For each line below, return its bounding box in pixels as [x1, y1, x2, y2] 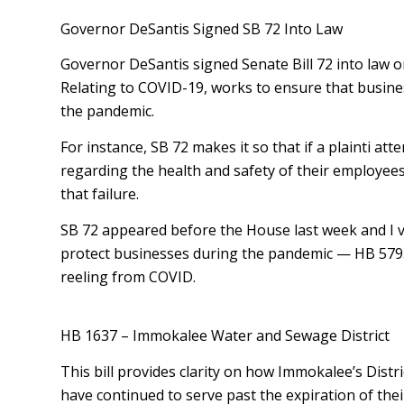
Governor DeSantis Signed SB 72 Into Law [60, 18, 343, 39]
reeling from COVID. [60, 266, 196, 287]
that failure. [60, 183, 139, 204]
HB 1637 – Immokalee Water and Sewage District [60, 326, 390, 346]
